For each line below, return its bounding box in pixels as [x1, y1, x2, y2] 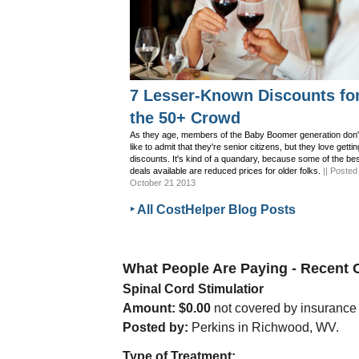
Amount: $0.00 [123, 301, 214, 315]
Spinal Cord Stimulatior [123, 282, 264, 296]
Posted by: [123, 321, 188, 334]
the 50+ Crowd [130, 109, 240, 127]
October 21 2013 [130, 178, 196, 188]
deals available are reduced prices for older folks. [130, 166, 321, 175]
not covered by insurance [214, 301, 357, 315]
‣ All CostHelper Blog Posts [130, 203, 296, 216]
